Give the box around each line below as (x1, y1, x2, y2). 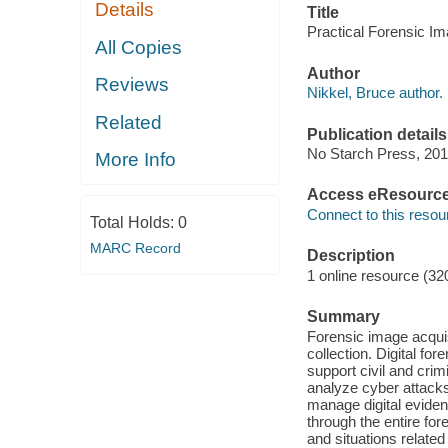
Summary (306, 308, 380, 326)
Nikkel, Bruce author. (306, 84, 443, 102)
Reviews (95, 74, 170, 96)
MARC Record (89, 239, 181, 256)
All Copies (95, 36, 183, 58)
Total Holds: (89, 213, 178, 231)
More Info (95, 149, 177, 171)
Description (306, 247, 395, 265)
